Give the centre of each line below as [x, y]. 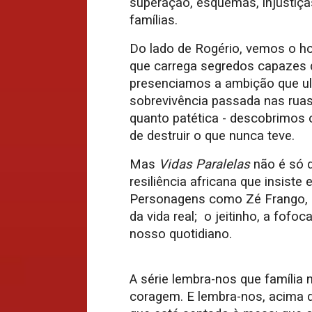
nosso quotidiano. [181, 234]
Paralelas [221, 165]
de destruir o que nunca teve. [212, 136]
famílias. [154, 21]
